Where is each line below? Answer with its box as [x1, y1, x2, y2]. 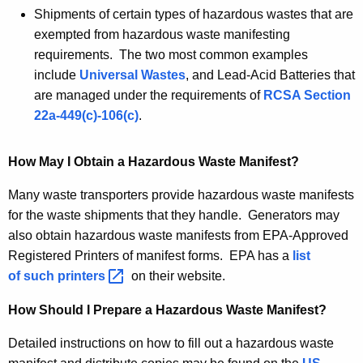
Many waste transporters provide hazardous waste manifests [8, 188, 354, 203]
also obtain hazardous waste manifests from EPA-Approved [8, 228, 348, 243]
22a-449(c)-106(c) [34, 109, 139, 123]
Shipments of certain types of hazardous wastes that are [34, 7, 353, 22]
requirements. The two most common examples [34, 48, 308, 62]
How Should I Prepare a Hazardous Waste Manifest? [8, 303, 327, 318]
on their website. [128, 269, 225, 284]
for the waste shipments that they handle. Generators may [8, 208, 340, 223]
